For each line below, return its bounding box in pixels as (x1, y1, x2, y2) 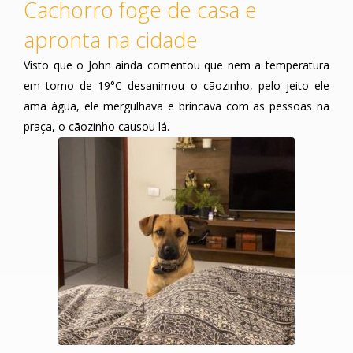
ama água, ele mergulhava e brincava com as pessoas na (24, 98, 329, 114)
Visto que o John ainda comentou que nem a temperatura (24, 58, 329, 73)
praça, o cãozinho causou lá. (24, 119, 169, 135)
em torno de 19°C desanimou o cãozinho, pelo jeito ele (24, 78, 329, 94)
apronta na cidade (24, 25, 198, 55)
